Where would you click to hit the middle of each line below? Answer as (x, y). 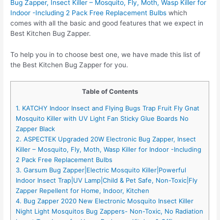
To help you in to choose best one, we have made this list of (106, 54)
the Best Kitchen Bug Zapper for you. (69, 65)
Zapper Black (36, 128)
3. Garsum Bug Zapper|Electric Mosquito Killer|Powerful (101, 170)
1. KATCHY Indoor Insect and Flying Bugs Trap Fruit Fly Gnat (108, 108)
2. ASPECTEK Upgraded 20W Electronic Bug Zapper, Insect (106, 139)
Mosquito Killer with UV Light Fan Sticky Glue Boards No (102, 118)
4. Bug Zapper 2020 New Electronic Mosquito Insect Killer (105, 201)
